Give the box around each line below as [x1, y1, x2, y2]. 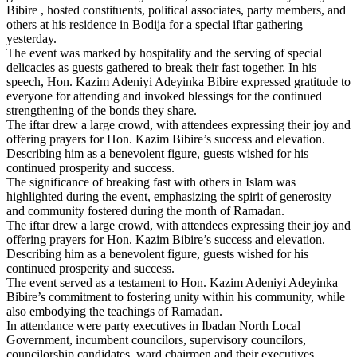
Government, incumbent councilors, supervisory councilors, [6, 332, 306, 347]
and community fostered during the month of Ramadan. [6, 203, 284, 218]
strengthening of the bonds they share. [6, 103, 197, 117]
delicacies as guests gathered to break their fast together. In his [6, 60, 316, 74]
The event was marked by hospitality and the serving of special [6, 45, 322, 60]
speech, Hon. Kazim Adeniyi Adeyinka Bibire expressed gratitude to [6, 74, 351, 88]
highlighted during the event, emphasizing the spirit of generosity [6, 189, 331, 203]
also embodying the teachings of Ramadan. [6, 304, 222, 318]
